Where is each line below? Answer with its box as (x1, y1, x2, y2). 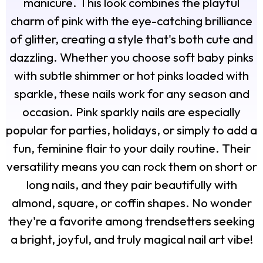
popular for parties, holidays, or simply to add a (6, 122, 257, 138)
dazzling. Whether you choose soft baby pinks (9, 49, 254, 65)
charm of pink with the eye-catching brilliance (11, 13, 252, 29)
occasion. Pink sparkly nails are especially (22, 104, 241, 120)
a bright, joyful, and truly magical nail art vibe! (10, 231, 253, 247)
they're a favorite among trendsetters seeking (8, 213, 255, 229)
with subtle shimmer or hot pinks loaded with (14, 68, 249, 83)
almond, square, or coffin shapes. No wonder (11, 195, 252, 211)
